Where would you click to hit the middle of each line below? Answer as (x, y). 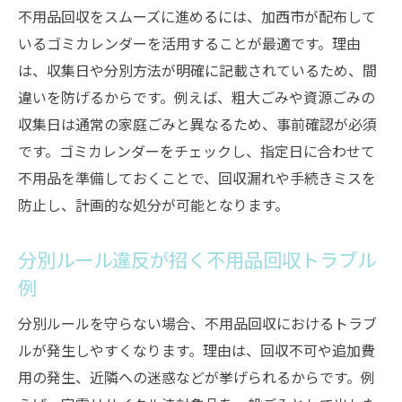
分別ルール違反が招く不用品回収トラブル (197, 259)
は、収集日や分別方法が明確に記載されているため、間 (197, 70)
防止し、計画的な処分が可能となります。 (153, 205)
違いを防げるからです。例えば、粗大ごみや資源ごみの (197, 97)
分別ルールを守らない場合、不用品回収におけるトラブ (197, 323)
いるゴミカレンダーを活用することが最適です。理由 (189, 43)
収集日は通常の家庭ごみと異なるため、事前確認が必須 (197, 124)
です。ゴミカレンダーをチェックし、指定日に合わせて (197, 151)
